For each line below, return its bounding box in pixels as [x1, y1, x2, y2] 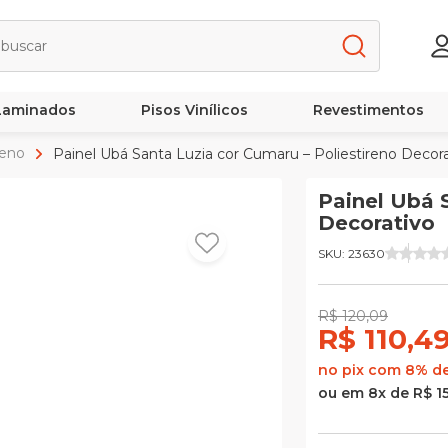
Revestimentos [312, 101, 424, 119]
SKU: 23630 [318, 245, 385, 261]
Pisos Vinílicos [141, 101, 249, 119]
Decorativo [318, 211, 435, 236]
